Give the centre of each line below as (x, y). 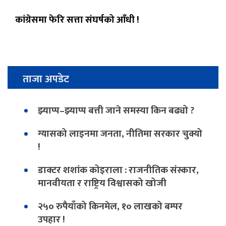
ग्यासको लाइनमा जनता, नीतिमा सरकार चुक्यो (120, 134)
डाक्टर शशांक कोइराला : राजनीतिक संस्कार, (118, 170)
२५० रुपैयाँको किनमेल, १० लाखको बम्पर (110, 207)
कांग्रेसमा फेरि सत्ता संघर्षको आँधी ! (77, 20)
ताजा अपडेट (46, 79)
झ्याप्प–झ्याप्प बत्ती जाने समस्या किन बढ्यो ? (116, 111)
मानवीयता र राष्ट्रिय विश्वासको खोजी (102, 183)
